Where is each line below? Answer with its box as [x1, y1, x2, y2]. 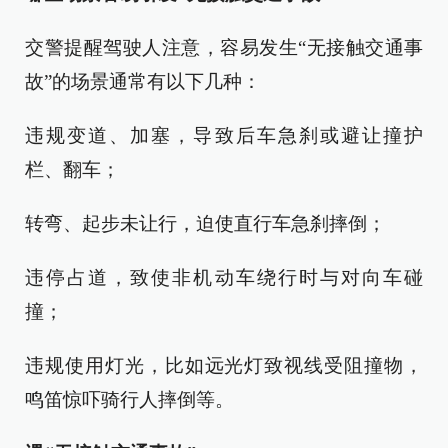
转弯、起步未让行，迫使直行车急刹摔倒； [25, 212, 386, 234]
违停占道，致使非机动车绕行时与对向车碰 [25, 266, 423, 288]
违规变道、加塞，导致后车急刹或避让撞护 [25, 124, 423, 146]
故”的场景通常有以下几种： [25, 70, 261, 92]
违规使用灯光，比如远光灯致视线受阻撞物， [25, 354, 423, 376]
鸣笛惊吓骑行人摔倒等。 [25, 388, 234, 410]
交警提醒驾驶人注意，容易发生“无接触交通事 [25, 36, 423, 58]
